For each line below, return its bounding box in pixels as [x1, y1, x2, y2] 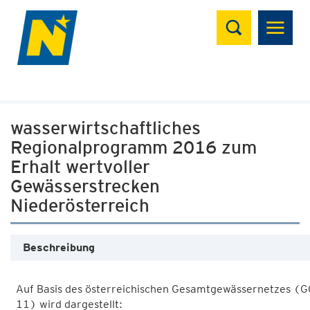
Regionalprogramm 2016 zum [10, 136, 257, 158]
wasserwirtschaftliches [10, 117, 201, 138]
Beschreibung [23, 241, 95, 254]
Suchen [216, 8, 272, 28]
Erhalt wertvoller [10, 156, 150, 177]
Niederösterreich [10, 194, 149, 216]
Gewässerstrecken [10, 175, 160, 197]
